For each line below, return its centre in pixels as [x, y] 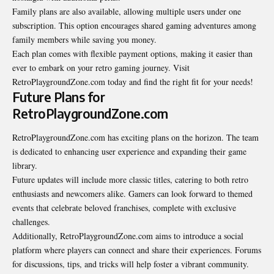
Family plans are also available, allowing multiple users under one [127, 11]
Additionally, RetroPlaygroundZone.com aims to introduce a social [128, 236]
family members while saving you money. [84, 39]
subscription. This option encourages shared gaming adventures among [134, 25]
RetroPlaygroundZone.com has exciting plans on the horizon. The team [135, 138]
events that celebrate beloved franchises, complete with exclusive [124, 208]
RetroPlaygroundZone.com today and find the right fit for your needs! [133, 81]
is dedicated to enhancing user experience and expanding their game [129, 152]
